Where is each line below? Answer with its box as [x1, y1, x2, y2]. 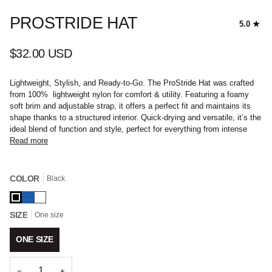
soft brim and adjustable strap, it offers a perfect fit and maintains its [10, 101, 251, 110]
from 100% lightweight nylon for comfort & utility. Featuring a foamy [10, 89, 249, 99]
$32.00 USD [10, 47, 72, 61]
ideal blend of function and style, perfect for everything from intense [10, 124, 247, 134]
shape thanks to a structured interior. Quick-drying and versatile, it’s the [10, 112, 261, 122]
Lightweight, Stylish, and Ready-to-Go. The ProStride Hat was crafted [10, 78, 254, 87]
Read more [10, 135, 48, 145]
